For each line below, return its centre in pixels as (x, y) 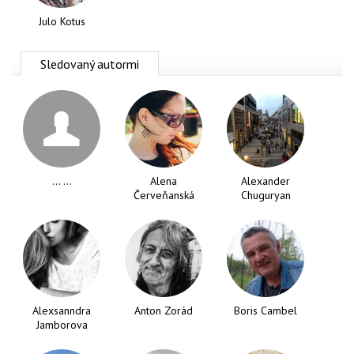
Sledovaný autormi (90, 64)
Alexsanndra (62, 310)
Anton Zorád (164, 310)
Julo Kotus (62, 21)
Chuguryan (265, 195)
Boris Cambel (265, 310)
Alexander (265, 181)
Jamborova (62, 324)
